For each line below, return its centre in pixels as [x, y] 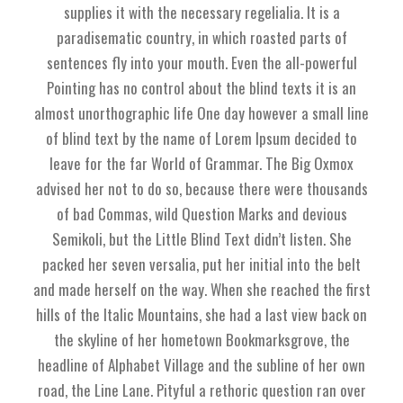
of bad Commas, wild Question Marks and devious [201, 214]
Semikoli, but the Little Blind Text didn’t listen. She [201, 239]
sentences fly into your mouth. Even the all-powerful [201, 63]
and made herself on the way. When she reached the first [201, 289]
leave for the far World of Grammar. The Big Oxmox [201, 163]
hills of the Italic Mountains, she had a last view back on [201, 314]
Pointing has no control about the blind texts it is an [201, 88]
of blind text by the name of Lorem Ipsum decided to [201, 138]
